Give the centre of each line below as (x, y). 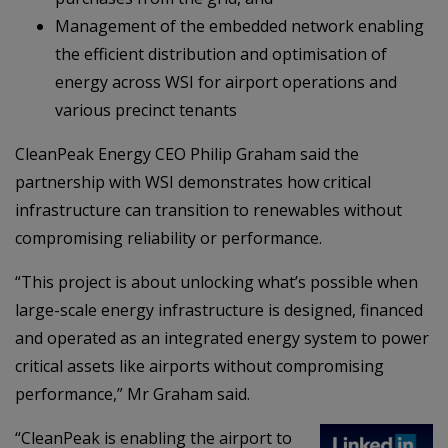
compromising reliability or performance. (168, 237)
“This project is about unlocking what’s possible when (216, 281)
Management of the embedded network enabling (239, 25)
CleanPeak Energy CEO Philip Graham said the (187, 153)
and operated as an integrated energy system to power (222, 337)
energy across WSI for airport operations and (226, 81)
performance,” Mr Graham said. (132, 393)
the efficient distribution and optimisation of (221, 53)
